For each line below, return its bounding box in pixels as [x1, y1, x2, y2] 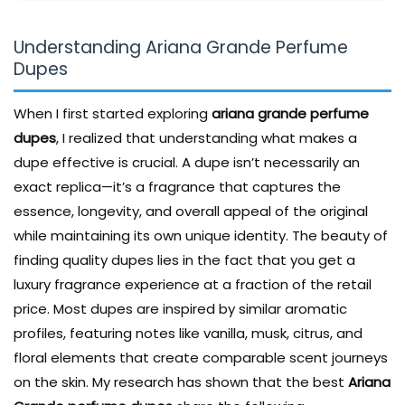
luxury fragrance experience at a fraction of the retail [14, 274, 372, 294]
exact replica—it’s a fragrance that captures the [14, 176, 341, 196]
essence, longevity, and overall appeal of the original [14, 201, 368, 221]
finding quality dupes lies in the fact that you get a [14, 250, 355, 269]
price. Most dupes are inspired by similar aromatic [14, 298, 347, 318]
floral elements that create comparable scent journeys [14, 347, 388, 367]
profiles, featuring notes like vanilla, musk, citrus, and [14, 323, 363, 343]
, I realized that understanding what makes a [56, 127, 357, 147]
